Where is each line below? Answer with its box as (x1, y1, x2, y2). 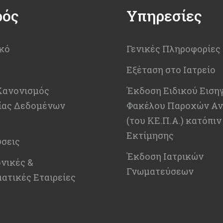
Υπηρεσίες (126, 5, 202, 25)
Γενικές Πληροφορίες (126, 42, 221, 55)
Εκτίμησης (126, 129, 174, 141)
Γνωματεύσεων (126, 165, 194, 177)
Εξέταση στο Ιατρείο (126, 63, 216, 76)
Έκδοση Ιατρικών (126, 150, 204, 162)
